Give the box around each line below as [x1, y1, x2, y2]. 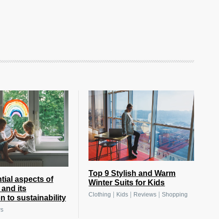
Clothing [88, 191, 111, 198]
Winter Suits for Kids [88, 178, 165, 187]
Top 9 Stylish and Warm [88, 169, 176, 178]
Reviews [133, 191, 157, 198]
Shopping [162, 191, 188, 198]
